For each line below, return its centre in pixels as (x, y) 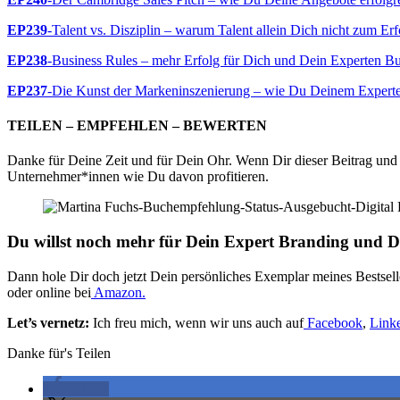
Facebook (335, 322)
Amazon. (118, 292)
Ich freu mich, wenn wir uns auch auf (196, 322)
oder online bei (49, 292)
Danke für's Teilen (59, 353)
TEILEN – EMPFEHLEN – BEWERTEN (137, 126)
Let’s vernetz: (48, 322)
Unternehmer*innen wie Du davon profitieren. (138, 177)
